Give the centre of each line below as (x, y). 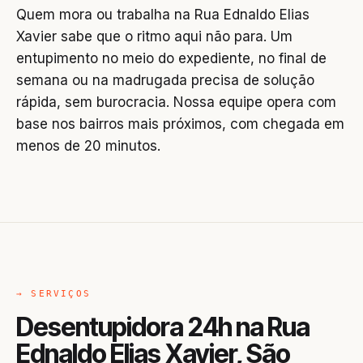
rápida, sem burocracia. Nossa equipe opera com (176, 102)
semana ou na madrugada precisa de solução (165, 80)
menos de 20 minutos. (88, 146)
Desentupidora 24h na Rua (163, 327)
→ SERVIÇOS (53, 294)
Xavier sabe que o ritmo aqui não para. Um (154, 36)
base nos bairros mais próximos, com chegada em (180, 124)
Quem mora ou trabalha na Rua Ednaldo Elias (163, 15)
